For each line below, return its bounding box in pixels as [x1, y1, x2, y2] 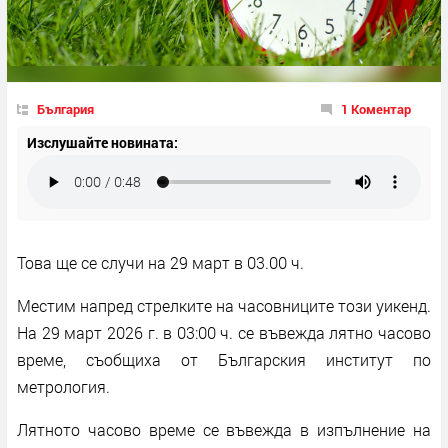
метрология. [17, 375, 114, 397]
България [37, 99, 94, 118]
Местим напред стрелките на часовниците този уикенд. [17, 294, 431, 316]
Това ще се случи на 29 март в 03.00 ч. [17, 251, 304, 273]
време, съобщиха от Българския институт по [17, 348, 431, 370]
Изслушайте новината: [27, 132, 178, 152]
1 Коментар [341, 99, 411, 118]
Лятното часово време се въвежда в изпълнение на [17, 418, 431, 440]
